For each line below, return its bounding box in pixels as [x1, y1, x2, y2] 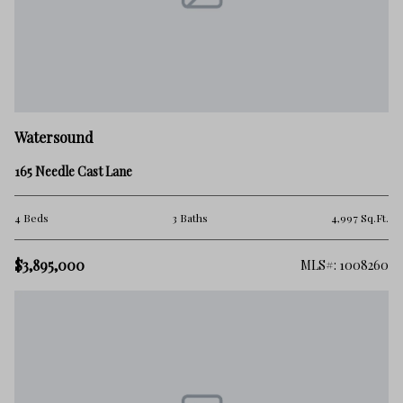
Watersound [14, 128, 94, 148]
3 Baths [172, 210, 208, 226]
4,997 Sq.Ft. [331, 210, 389, 226]
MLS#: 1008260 [300, 256, 389, 274]
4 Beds [14, 210, 49, 226]
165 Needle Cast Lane [14, 163, 132, 181]
